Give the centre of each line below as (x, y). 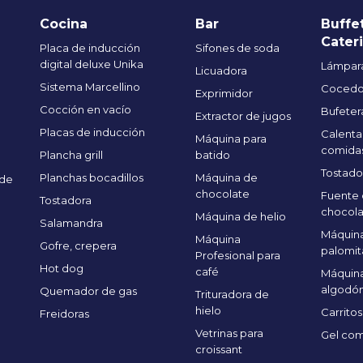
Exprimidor (224, 93)
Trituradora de (232, 294)
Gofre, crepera (79, 246)
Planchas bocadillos (92, 177)
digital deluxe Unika (92, 64)
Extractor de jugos (243, 116)
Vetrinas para (229, 333)
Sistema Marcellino (90, 87)
